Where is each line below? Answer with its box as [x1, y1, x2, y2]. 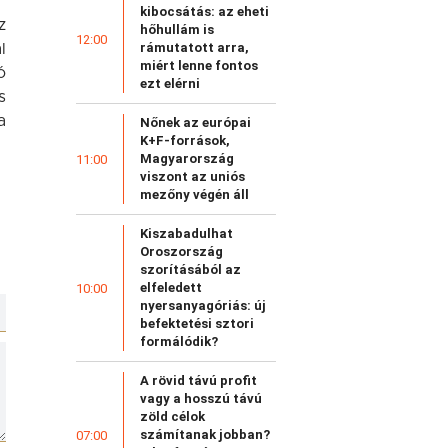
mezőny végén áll [140, 187, 249, 203]
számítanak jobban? [140, 427, 270, 443]
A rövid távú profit [140, 373, 257, 389]
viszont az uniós [140, 169, 245, 185]
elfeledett [140, 280, 202, 296]
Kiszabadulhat [140, 226, 233, 242]
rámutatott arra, [140, 40, 249, 56]
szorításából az [140, 262, 241, 278]
